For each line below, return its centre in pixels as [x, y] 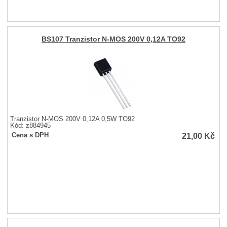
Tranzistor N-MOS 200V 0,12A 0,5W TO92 [73, 119]
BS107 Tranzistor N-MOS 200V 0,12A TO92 [113, 40]
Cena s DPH [30, 135]
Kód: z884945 [31, 125]
